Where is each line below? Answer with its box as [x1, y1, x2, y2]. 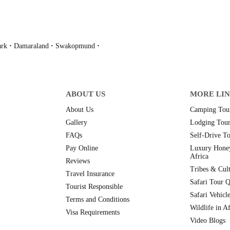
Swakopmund [55, 42, 95, 50]
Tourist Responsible [66, 183, 123, 191]
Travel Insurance [66, 170, 114, 178]
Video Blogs [190, 217, 225, 225]
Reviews [66, 157, 90, 165]
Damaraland [14, 42, 49, 50]
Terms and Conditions [66, 196, 129, 204]
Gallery [66, 119, 87, 127]
